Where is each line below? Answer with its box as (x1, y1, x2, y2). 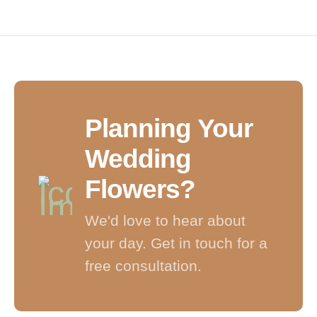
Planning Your (84, 114, 253, 144)
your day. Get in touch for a (84, 235, 267, 252)
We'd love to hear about (84, 212, 246, 229)
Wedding (84, 144, 192, 174)
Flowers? (84, 175, 196, 204)
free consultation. (84, 258, 202, 275)
